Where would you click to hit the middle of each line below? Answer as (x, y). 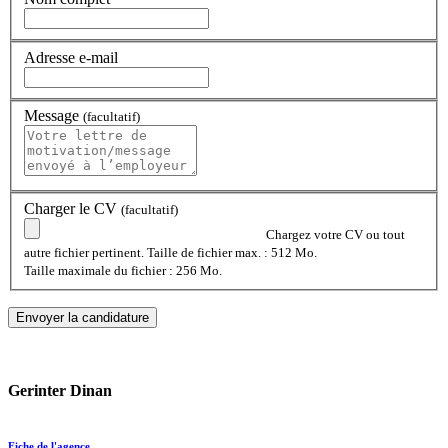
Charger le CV (72, 208)
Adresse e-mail (71, 57)
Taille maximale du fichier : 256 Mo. (123, 270)
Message (53, 116)
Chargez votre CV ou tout (335, 234)
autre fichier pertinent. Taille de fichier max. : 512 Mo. (170, 252)
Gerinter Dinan (60, 391)
